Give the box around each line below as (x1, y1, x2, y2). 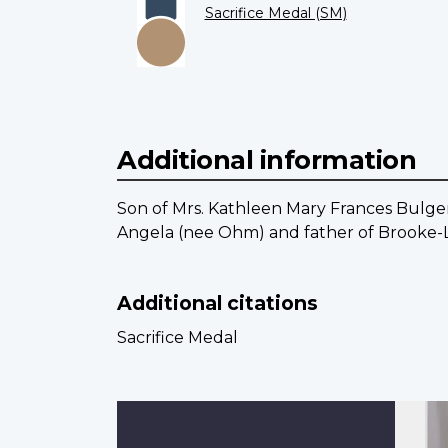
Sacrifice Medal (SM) (204, 3, 347, 22)
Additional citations (117, 291, 318, 316)
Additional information (117, 144, 416, 176)
